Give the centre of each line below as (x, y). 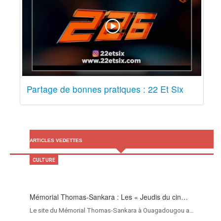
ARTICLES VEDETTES (56, 141)
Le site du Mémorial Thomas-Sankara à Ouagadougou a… (112, 211)
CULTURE (44, 160)
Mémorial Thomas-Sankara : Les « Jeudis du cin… (109, 197)
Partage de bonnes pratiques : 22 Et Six (105, 89)
